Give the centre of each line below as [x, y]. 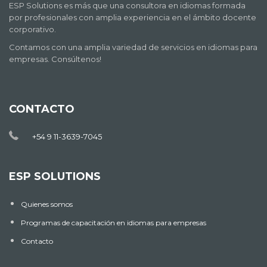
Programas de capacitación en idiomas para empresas [114, 223]
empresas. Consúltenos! [55, 59]
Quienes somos [47, 204]
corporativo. [32, 29]
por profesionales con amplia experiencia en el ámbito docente [133, 17]
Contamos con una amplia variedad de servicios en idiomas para [133, 47]
